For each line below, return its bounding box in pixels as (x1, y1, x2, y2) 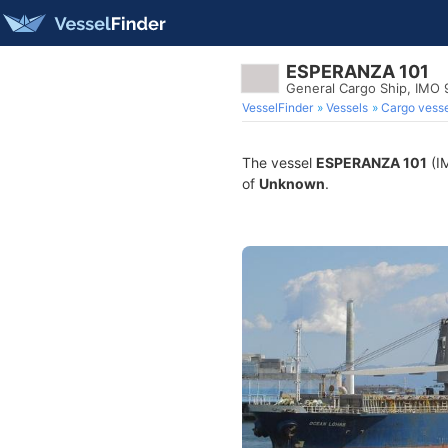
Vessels (326, 100, 368, 115)
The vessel (242, 154, 316, 171)
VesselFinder (242, 100, 313, 115)
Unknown (259, 175, 325, 192)
